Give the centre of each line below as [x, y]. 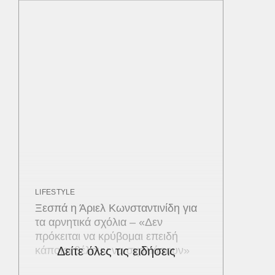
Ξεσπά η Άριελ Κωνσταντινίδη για [116, 208]
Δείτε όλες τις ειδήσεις [116, 251]
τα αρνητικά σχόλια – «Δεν [99, 222]
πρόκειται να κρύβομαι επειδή [107, 236]
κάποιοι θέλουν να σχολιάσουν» [112, 250]
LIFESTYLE [55, 192]
